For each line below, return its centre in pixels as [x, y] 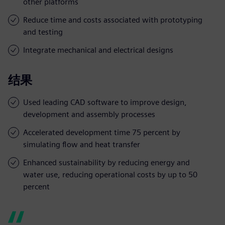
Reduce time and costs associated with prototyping [113, 20]
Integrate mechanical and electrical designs [98, 50]
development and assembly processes [89, 114]
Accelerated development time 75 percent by [102, 132]
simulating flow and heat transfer [82, 144]
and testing [43, 32]
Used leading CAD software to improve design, [105, 102]
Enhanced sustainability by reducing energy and [106, 162]
